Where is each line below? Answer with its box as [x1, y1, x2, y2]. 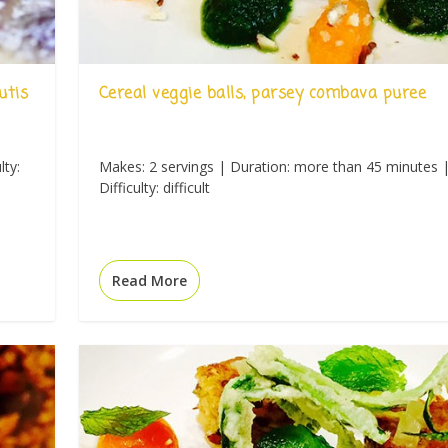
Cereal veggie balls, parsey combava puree [98, 81, 427, 106]
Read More [111, 271, 187, 291]
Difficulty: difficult [98, 177, 210, 197]
